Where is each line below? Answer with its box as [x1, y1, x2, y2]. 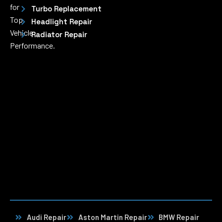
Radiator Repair [31, 30, 87, 39]
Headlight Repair [31, 17, 92, 26]
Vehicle [10, 28, 33, 37]
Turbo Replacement [31, 4, 102, 13]
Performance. [10, 41, 55, 50]
